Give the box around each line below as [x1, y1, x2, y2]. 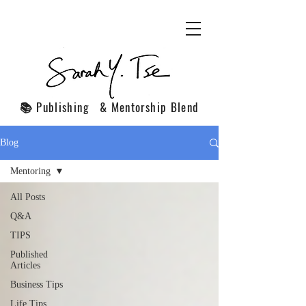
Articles [10, 260, 40, 270]
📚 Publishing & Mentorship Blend [19, 98, 199, 115]
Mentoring [10, 166, 51, 176]
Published [10, 249, 48, 260]
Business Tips [10, 279, 63, 290]
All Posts [10, 192, 45, 202]
